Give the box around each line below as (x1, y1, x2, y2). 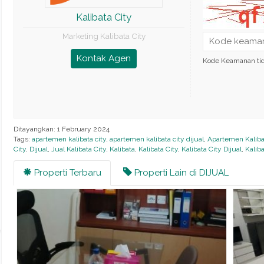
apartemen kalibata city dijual (109, 135, 204, 143)
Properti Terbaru (31, 167, 101, 178)
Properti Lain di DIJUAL (131, 167, 229, 178)
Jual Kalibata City (51, 145, 106, 153)
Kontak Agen (77, 52, 131, 64)
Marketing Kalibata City (62, 31, 146, 41)
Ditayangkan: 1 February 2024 (13, 125, 110, 133)
